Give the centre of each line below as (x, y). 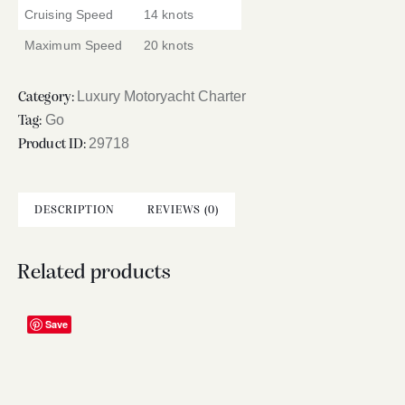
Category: (47, 97)
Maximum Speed (74, 45)
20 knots (169, 45)
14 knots (169, 14)
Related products (94, 273)
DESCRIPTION (75, 210)
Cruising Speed (69, 14)
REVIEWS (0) (183, 210)
